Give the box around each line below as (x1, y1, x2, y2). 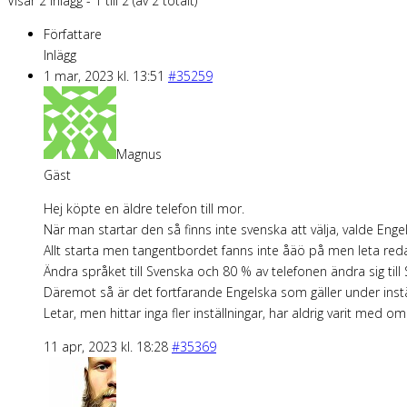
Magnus (116, 144, 162, 163)
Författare (44, 25, 102, 43)
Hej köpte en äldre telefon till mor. (44, 199, 244, 217)
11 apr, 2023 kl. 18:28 (44, 337, 168, 355)
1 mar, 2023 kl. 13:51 (44, 66, 164, 84)
